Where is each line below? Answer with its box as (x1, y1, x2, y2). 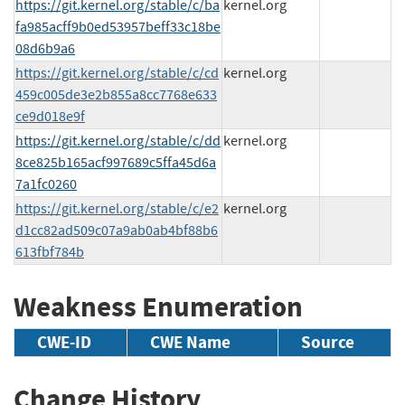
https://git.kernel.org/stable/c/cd (15, 63, 219, 82)
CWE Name (150, 331, 231, 354)
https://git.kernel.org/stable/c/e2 (15, 199, 219, 218)
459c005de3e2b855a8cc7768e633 (15, 85, 217, 104)
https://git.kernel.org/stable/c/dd (15, 131, 221, 150)
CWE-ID (37, 331, 91, 354)
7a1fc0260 (15, 174, 77, 193)
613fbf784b (15, 242, 84, 261)
